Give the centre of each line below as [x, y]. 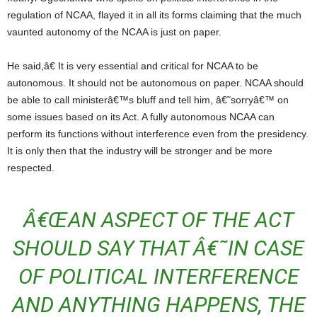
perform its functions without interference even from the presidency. [158, 134]
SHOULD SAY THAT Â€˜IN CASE [158, 248]
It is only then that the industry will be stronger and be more [140, 151]
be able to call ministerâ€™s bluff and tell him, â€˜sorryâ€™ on [148, 100]
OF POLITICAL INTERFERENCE [158, 276]
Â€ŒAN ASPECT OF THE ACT [30, 220]
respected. [31, 168]
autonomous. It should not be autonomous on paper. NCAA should [155, 83]
